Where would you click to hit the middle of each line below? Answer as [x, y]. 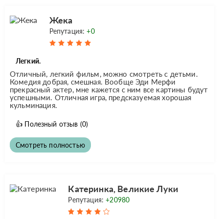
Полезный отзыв [51, 124]
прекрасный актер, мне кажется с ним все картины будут [109, 89]
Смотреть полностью [50, 145]
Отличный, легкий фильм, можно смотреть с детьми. [104, 74]
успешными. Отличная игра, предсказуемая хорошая [101, 97]
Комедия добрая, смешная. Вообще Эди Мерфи [93, 81]
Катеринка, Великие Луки [123, 188]
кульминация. [33, 105]
